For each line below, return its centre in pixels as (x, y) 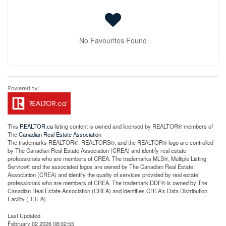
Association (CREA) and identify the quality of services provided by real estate (103, 175)
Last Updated (24, 216)
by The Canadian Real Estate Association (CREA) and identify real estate (97, 151)
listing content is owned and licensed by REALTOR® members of (133, 126)
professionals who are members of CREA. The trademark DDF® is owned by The (107, 183)
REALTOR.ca (36, 126)
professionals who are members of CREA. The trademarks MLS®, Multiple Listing (107, 159)
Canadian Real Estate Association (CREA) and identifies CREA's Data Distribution (107, 191)
